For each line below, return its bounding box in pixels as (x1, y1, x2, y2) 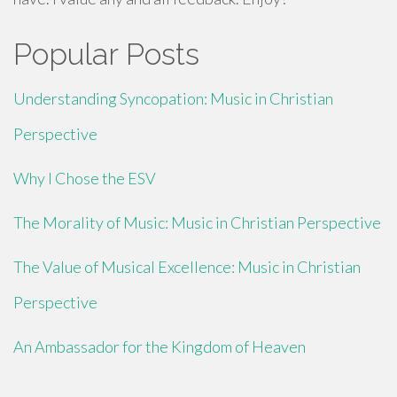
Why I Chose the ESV (13, 168, 156, 188)
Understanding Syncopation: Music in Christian (13, 89, 333, 108)
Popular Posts (13, 36, 199, 72)
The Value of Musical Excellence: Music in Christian (13, 257, 361, 276)
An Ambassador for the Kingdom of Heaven (13, 337, 306, 356)
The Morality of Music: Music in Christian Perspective (13, 213, 381, 232)
